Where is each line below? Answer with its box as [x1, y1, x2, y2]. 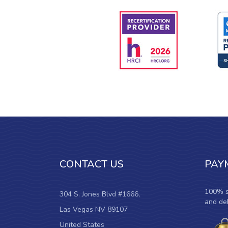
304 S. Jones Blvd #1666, [60, 189, 140, 199]
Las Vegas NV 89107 [60, 205, 128, 214]
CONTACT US [60, 157, 124, 171]
